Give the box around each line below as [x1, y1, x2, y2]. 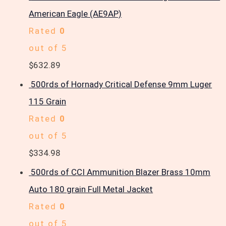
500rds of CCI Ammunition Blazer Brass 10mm [31, 167, 211, 178]
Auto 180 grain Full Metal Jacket [29, 184, 153, 195]
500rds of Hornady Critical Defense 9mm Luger [31, 79, 212, 89]
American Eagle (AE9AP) [29, 8, 122, 19]
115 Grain [29, 96, 67, 106]
